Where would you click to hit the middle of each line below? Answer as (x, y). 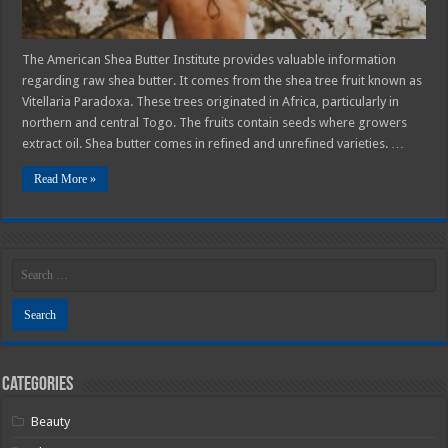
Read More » (65, 178)
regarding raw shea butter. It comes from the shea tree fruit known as (222, 80)
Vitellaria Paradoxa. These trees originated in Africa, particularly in (211, 101)
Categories (38, 384)
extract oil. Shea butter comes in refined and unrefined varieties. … (213, 143)
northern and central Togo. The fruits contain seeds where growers (215, 122)
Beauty (51, 421)
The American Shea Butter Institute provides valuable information (209, 59)
